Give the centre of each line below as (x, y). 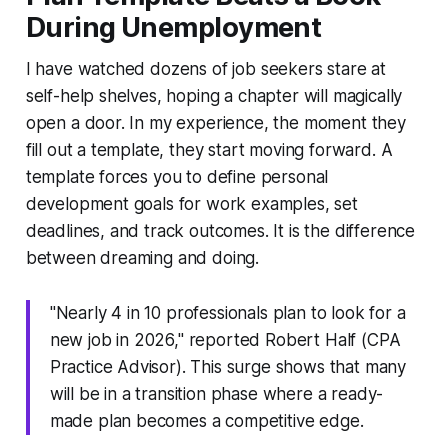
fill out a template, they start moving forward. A (209, 149)
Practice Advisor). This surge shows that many (228, 366)
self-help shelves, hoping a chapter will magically (214, 95)
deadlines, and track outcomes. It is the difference (220, 230)
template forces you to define (143, 176)
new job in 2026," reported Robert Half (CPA (225, 339)
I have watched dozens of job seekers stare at (206, 68)
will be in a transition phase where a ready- (216, 393)
